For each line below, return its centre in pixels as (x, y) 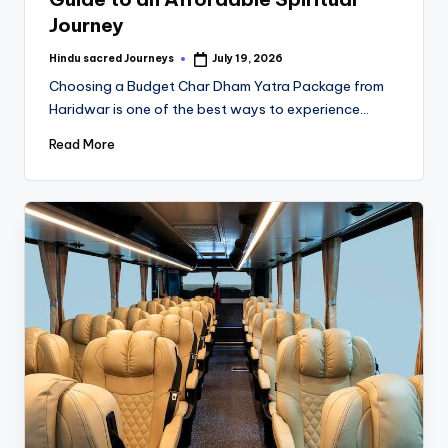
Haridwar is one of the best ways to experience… (209, 108)
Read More (82, 144)
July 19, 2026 (248, 59)
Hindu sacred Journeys (111, 58)
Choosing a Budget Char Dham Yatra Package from (216, 85)
